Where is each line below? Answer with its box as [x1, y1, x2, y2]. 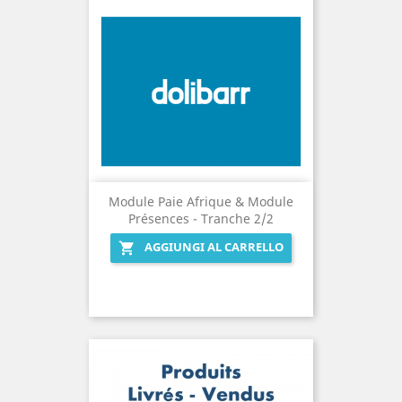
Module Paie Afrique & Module [109, 193, 293, 211]
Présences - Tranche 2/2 [128, 210, 274, 228]
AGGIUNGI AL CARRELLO [144, 239, 284, 256]
